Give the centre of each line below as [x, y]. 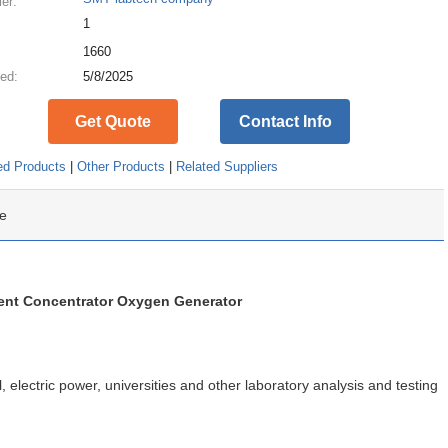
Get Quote [113, 122]
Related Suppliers [227, 167]
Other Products [121, 167]
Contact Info [285, 122]
